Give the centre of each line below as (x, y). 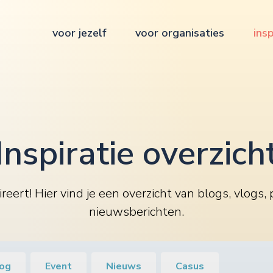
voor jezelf (79, 33)
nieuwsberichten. (136, 212)
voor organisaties (180, 33)
